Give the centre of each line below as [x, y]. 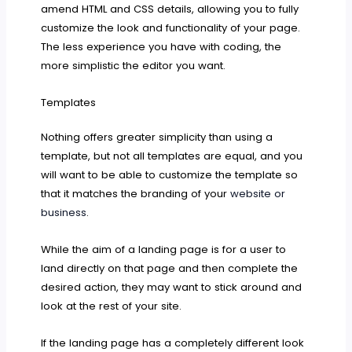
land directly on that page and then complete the [170, 268]
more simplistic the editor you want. [134, 65]
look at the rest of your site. [112, 306]
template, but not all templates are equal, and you [172, 156]
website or [258, 193]
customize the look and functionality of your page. [171, 27]
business [64, 212]
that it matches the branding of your [136, 193]
